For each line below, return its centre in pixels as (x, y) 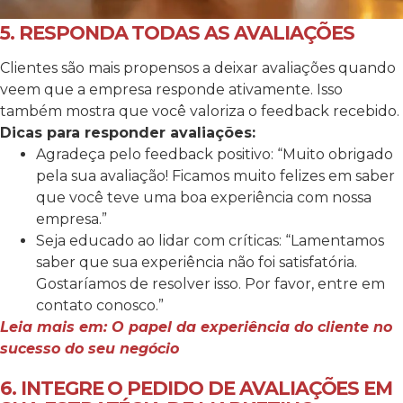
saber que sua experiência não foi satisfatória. (197, 263)
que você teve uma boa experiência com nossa (204, 198)
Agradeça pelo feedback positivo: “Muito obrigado (215, 155)
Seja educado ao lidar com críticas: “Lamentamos (210, 241)
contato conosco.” (100, 306)
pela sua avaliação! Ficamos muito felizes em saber (215, 176)
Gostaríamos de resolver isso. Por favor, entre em (210, 284)
